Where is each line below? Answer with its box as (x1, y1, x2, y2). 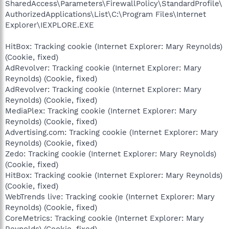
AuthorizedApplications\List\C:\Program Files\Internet (5, 9, 206, 19)
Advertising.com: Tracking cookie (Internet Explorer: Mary (5, 127, 218, 137)
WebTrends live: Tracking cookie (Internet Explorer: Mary (5, 192, 215, 201)
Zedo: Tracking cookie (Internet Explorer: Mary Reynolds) (5, 149, 216, 158)
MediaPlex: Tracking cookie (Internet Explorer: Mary (5, 106, 197, 116)
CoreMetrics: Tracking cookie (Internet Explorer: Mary (5, 213, 204, 223)
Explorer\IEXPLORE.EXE (5, 20, 94, 30)
